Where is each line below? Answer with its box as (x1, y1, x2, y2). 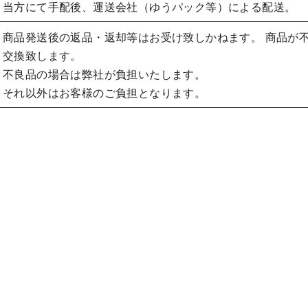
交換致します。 (3, 47, 82, 64)
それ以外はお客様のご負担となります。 (3, 85, 206, 101)
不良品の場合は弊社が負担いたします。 (3, 66, 206, 82)
